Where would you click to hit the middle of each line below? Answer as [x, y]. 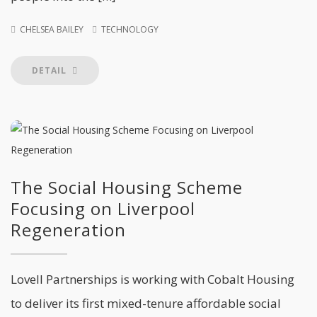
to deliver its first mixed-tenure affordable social [146, 303]
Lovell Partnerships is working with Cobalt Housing [152, 279]
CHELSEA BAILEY [52, 29]
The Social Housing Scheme [127, 187]
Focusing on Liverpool [103, 208]
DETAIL [51, 70]
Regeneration [68, 230]
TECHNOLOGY [130, 29]
